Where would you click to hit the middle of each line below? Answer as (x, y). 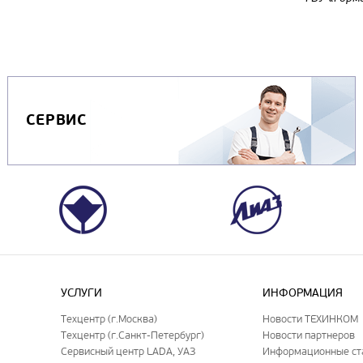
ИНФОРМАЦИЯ (303, 293)
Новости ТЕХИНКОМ (311, 318)
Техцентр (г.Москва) (109, 318)
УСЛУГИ (82, 293)
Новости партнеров (309, 335)
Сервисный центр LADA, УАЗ (128, 351)
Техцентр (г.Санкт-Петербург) (133, 335)
